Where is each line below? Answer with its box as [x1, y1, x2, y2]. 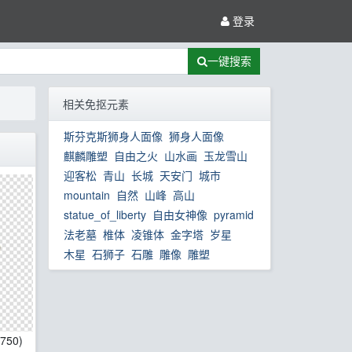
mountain [64, 187, 111, 203]
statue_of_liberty [64, 207, 147, 223]
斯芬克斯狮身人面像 [64, 128, 163, 145]
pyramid [214, 207, 255, 223]
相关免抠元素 [62, 95, 129, 112]
